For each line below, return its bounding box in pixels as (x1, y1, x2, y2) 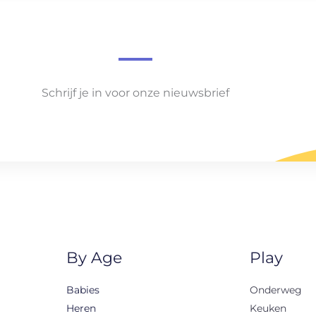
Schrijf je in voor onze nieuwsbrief (42, 85, 229, 99)
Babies (66, 283, 99, 296)
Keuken (250, 301, 286, 315)
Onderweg (250, 283, 302, 296)
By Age (66, 248, 122, 268)
